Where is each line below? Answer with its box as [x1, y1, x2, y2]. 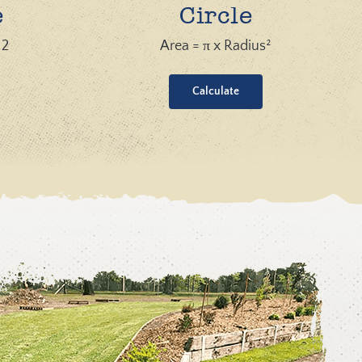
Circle [179, 6, 253, 28]
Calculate [192, 85, 240, 98]
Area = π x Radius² [160, 38, 272, 54]
